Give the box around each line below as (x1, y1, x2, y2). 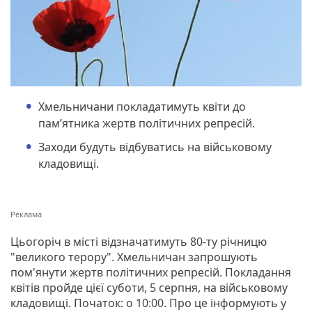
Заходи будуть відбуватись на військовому (38, 139, 272, 155)
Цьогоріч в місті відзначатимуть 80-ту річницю (10, 233, 267, 249)
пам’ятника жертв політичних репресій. (38, 115, 255, 131)
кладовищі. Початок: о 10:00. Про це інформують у (10, 295, 286, 311)
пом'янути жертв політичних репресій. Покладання (10, 264, 291, 280)
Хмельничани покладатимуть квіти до (38, 98, 246, 114)
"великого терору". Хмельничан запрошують (10, 249, 258, 265)
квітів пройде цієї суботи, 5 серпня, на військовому (10, 279, 288, 295)
